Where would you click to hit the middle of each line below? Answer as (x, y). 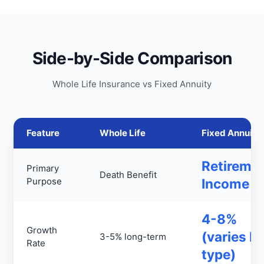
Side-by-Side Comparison (132, 58)
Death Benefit (128, 175)
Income (225, 184)
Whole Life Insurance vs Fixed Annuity (132, 84)
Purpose (44, 181)
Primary (43, 168)
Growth (42, 230)
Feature (43, 133)
